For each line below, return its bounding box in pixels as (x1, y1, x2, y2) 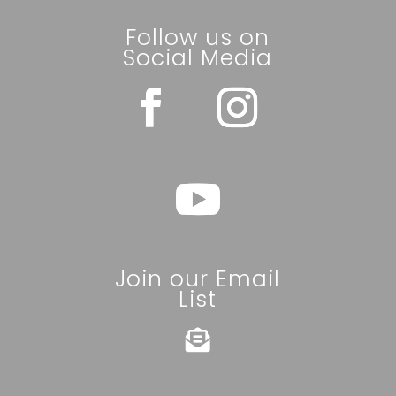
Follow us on (126, 21, 270, 53)
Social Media (123, 42, 273, 73)
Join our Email (115, 263, 281, 294)
